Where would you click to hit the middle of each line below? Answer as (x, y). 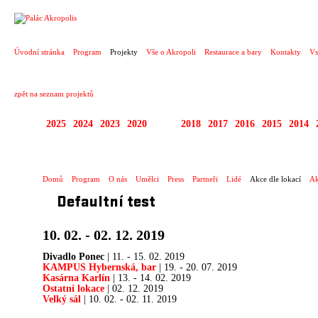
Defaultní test (106, 203)
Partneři (205, 179)
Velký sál (62, 299)
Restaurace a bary (233, 52)
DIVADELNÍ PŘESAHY (176, 156)
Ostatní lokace (73, 289)
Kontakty (286, 52)
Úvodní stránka (39, 52)
